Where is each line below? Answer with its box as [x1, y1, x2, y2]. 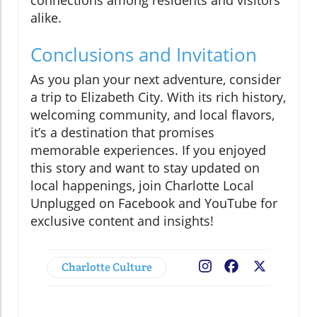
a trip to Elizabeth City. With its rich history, [30, 88, 286, 105]
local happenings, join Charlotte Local [30, 176, 254, 194]
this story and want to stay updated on [30, 158, 260, 176]
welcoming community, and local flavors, [30, 105, 275, 123]
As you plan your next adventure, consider [30, 70, 281, 88]
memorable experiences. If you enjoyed [30, 141, 266, 158]
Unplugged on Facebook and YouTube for [30, 194, 277, 212]
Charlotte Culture [62, 259, 152, 275]
